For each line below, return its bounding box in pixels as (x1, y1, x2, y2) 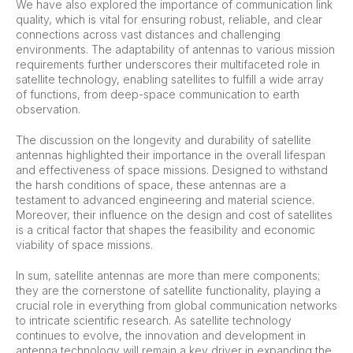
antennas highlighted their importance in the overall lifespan (16, 147, 325, 162)
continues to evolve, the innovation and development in (16, 328, 306, 342)
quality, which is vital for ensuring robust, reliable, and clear (16, 12, 322, 26)
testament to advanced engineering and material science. (16, 192, 314, 206)
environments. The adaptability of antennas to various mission (16, 42, 335, 56)
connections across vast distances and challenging (16, 27, 281, 41)
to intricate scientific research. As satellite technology (16, 313, 292, 327)
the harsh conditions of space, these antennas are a (16, 177, 286, 191)
